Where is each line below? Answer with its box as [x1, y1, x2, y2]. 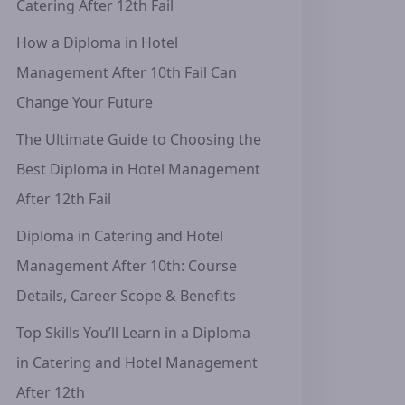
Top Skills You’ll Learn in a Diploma [16, 323, 250, 343]
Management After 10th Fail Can [16, 62, 237, 82]
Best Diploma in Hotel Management [16, 159, 260, 179]
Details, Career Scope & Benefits [16, 286, 236, 306]
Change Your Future [16, 92, 153, 112]
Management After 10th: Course [16, 256, 237, 276]
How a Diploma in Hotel [16, 33, 178, 52]
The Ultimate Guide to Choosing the [16, 129, 261, 149]
